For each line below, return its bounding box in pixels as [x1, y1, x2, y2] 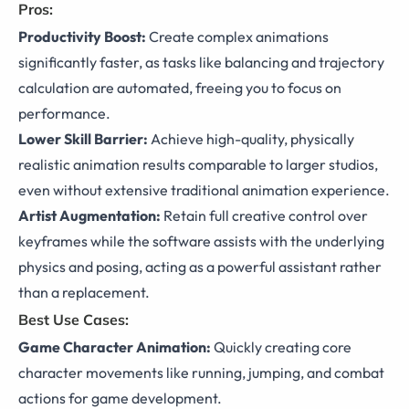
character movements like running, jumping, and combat [18, 362, 384, 382]
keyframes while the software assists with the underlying [18, 231, 384, 250]
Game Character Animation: [18, 337, 211, 356]
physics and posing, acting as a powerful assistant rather [18, 257, 382, 276]
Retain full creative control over [161, 205, 368, 225]
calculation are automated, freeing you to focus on [18, 78, 341, 97]
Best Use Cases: [18, 309, 129, 329]
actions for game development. [18, 388, 222, 407]
